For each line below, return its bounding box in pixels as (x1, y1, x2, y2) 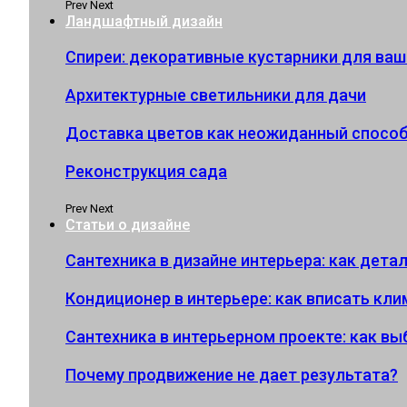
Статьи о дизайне (65, 216, 190, 233)
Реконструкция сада (65, 162, 227, 181)
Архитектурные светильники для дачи (65, 85, 366, 104)
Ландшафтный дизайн (65, 13, 223, 30)
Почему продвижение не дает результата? (65, 365, 398, 384)
